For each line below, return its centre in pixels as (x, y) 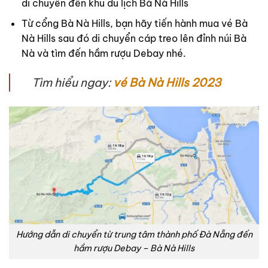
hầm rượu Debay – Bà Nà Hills (134, 249)
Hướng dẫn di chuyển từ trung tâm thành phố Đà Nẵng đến (134, 235)
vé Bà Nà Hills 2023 (167, 82)
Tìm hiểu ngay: (72, 82)
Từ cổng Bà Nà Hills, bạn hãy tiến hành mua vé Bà (134, 24)
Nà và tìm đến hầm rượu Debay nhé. (103, 54)
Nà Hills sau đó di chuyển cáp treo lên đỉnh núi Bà (134, 39)
